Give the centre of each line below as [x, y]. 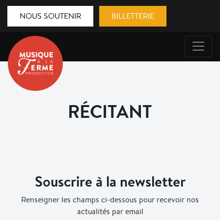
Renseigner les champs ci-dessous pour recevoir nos [110, 200]
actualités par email [110, 211]
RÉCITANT [110, 111]
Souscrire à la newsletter [110, 181]
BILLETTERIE [133, 16]
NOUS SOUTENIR [50, 16]
